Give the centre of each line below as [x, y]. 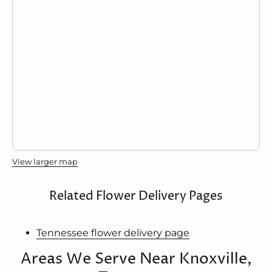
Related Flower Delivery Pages [136, 196]
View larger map [45, 161]
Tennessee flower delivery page [113, 233]
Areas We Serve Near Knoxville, [136, 260]
